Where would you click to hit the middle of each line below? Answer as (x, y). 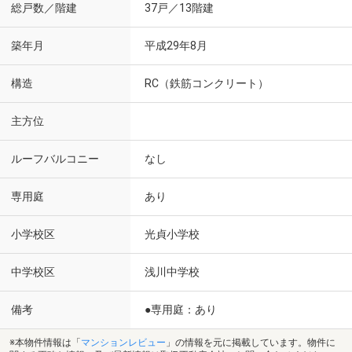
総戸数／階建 (44, 8)
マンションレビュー (123, 342)
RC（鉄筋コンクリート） (207, 83)
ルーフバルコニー (55, 159)
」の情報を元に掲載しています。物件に (251, 342)
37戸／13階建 (179, 8)
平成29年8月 (176, 46)
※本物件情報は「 (45, 342)
